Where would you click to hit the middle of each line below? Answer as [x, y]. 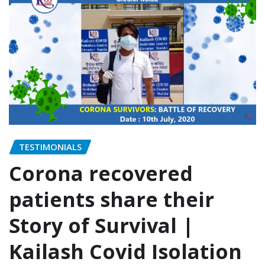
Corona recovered [101, 173]
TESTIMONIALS [50, 147]
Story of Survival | [101, 225]
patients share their [112, 199]
